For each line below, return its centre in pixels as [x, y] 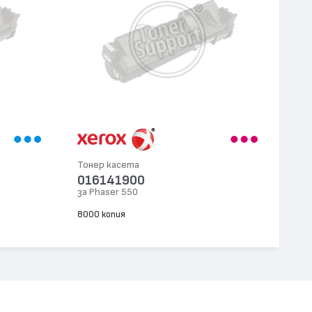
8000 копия [101, 215]
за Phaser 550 [107, 192]
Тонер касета [108, 164]
